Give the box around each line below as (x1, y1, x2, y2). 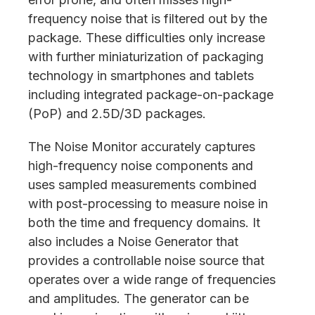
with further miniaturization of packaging (28, 49, 264, 64)
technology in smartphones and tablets (28, 68, 254, 83)
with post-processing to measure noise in (28, 196, 268, 211)
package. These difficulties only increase (28, 30, 265, 45)
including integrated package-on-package (28, 87, 274, 102)
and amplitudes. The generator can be (28, 291, 249, 306)
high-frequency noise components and (28, 158, 253, 173)
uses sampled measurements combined (28, 177, 257, 192)
